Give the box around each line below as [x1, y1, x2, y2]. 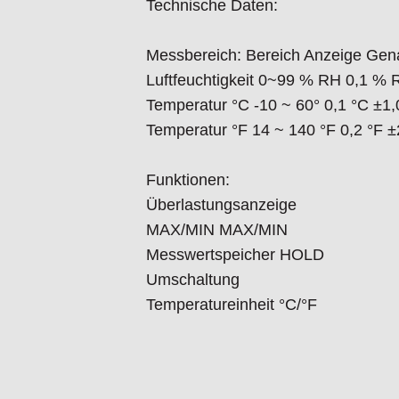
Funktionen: [146, 171, 230, 190]
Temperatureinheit [146, 296, 274, 314]
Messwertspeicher [146, 246, 275, 265]
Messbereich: [146, 46, 241, 65]
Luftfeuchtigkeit [146, 71, 254, 90]
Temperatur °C [146, 96, 249, 115]
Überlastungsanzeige [146, 196, 297, 215]
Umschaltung [146, 271, 240, 289]
